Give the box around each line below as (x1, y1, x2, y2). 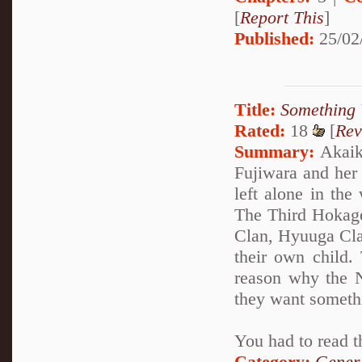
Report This (240, 6, 324, 27)
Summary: (234, 141, 314, 162)
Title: (234, 99, 276, 120)
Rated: (234, 120, 285, 141)
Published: (234, 27, 314, 48)
